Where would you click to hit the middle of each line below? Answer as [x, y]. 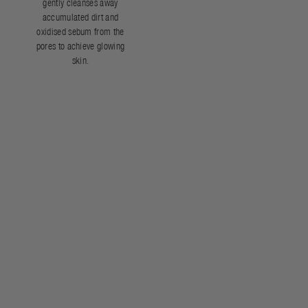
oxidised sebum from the [80, 32]
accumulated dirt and [80, 17]
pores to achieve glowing [80, 46]
